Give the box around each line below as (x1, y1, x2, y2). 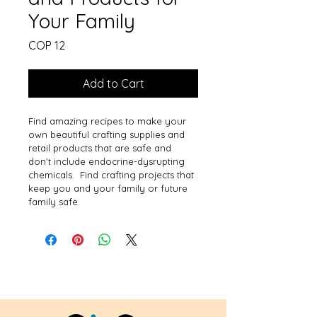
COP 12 (28, 38, 65, 52)
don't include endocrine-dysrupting (28, 156, 188, 167)
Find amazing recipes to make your (28, 115, 189, 127)
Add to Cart (82, 76, 144, 91)
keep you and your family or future (28, 183, 190, 194)
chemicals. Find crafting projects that (28, 169, 197, 180)
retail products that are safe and (28, 142, 174, 154)
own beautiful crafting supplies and (28, 129, 188, 140)
